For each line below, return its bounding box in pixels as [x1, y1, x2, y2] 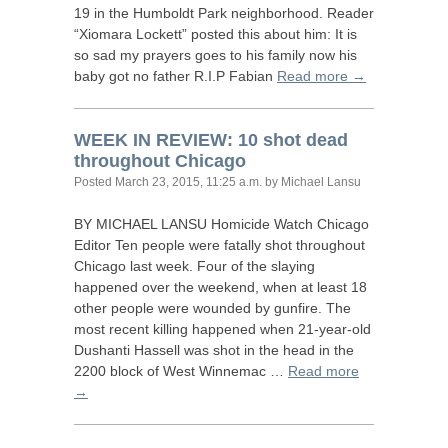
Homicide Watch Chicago [207, 216, 369, 232]
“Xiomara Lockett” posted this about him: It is [74, 26, 357, 42]
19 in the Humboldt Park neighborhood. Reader [74, 5, 374, 21]
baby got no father [74, 68, 194, 84]
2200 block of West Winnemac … [74, 363, 288, 379]
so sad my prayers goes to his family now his [74, 47, 357, 63]
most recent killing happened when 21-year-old [74, 321, 371, 337]
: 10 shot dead [227, 130, 348, 150]
